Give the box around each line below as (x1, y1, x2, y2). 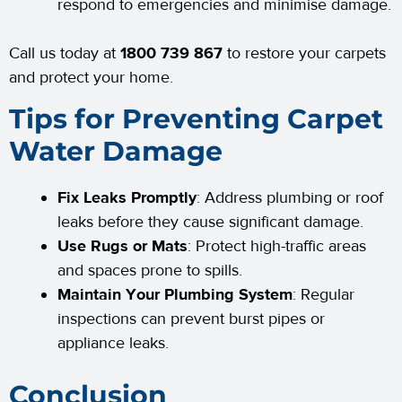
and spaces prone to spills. (57, 260, 242, 282)
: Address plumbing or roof (197, 188, 383, 209)
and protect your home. (9, 67, 173, 89)
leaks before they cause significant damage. (57, 212, 363, 233)
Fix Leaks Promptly (57, 188, 197, 209)
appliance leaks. (57, 333, 169, 354)
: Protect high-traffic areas (188, 236, 366, 258)
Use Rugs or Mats (57, 236, 188, 258)
